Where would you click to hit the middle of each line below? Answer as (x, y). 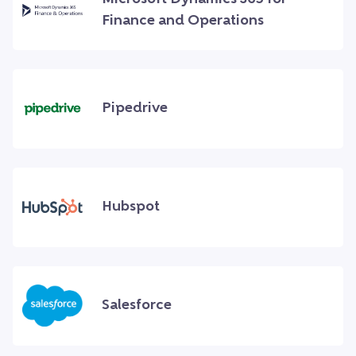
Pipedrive (135, 109)
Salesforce (137, 306)
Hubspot (131, 207)
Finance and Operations (183, 21)
